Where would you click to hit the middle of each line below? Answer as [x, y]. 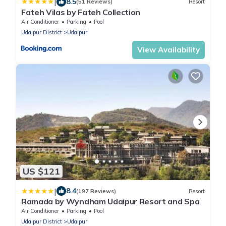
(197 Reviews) [96, 191]
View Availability [168, 49]
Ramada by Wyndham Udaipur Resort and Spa [110, 202]
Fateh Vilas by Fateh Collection [81, 12]
